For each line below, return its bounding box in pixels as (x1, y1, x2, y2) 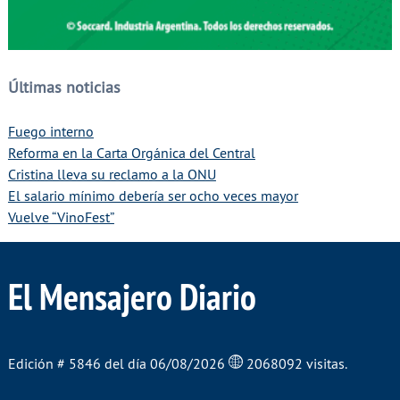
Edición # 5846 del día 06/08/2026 (7, 354, 229, 372)
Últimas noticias (7, 78, 121, 98)
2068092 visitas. (246, 354, 347, 372)
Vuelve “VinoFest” (7, 207, 114, 226)
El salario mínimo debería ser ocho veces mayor (7, 186, 298, 204)
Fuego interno (7, 121, 94, 140)
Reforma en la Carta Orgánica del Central (7, 143, 255, 162)
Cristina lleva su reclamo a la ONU (7, 164, 216, 183)
